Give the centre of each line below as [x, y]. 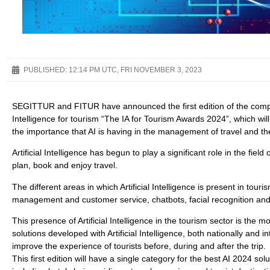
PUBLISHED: [45, 70]
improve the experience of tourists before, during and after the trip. [139, 246]
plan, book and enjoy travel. [65, 165]
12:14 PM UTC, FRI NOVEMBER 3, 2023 [135, 70]
